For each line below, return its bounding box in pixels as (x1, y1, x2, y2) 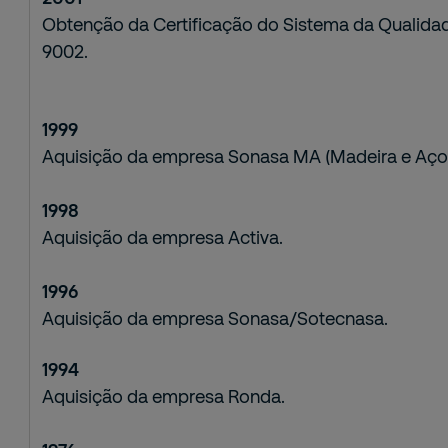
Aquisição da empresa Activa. (42, 226, 284, 248)
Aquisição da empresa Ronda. (42, 385, 286, 407)
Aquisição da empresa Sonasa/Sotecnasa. (42, 307, 389, 329)
